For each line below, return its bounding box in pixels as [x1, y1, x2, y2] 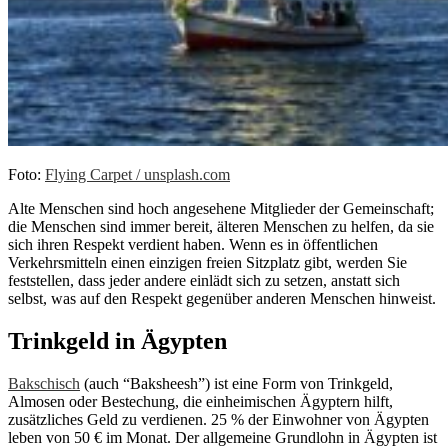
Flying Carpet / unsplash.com [45, 166, 230, 184]
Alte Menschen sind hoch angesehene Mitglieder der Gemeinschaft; [8, 200, 434, 218]
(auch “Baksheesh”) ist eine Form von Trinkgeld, [80, 375, 393, 393]
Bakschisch [8, 375, 80, 393]
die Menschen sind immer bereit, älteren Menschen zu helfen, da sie [8, 218, 434, 236]
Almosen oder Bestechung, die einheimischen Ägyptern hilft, [8, 393, 393, 411]
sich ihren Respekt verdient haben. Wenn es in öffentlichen [8, 236, 378, 254]
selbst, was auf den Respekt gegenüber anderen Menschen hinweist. [8, 290, 436, 308]
